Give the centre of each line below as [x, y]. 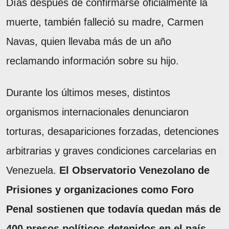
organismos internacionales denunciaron [97, 112]
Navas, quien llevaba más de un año [89, 41]
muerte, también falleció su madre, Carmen [105, 22]
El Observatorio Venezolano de [134, 170]
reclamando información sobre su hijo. [93, 61]
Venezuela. [33, 170]
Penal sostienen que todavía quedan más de [113, 209]
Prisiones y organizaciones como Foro [100, 189]
